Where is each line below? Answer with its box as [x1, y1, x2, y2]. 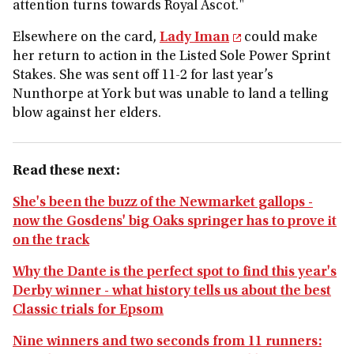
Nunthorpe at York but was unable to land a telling [13, 88, 329, 102]
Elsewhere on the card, [13, 31, 160, 45]
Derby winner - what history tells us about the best [13, 284, 331, 299]
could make [241, 31, 318, 45]
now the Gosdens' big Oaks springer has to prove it [13, 215, 337, 229]
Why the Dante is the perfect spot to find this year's [13, 265, 337, 280]
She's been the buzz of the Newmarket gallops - [13, 196, 313, 210]
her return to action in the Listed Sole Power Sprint [13, 50, 330, 64]
